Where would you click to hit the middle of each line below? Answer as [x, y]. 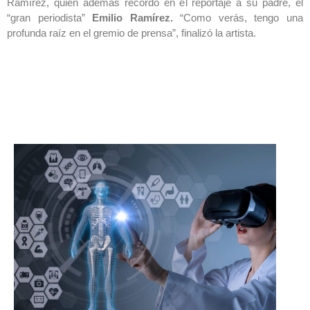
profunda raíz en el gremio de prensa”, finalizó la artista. [131, 33]
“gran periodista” [50, 18]
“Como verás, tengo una [242, 18]
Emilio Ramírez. [136, 18]
